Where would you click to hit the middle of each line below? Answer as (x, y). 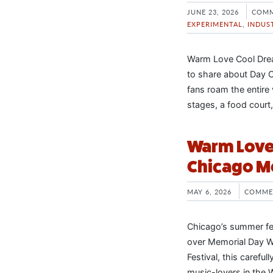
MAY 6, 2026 (209, 191)
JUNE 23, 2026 (213, 12)
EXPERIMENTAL (215, 24)
